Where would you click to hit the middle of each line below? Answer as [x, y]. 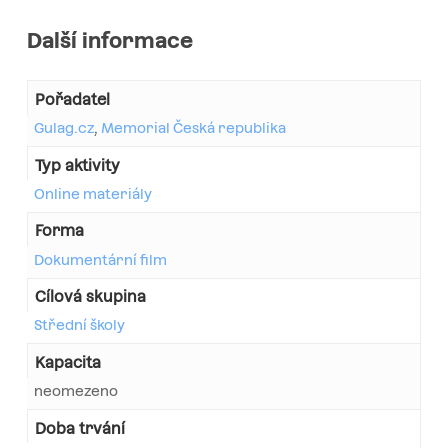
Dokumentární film [100, 259]
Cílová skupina [91, 297]
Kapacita [68, 362]
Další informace [109, 41]
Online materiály [92, 193]
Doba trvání [80, 428]
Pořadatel [73, 99]
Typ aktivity [78, 165]
